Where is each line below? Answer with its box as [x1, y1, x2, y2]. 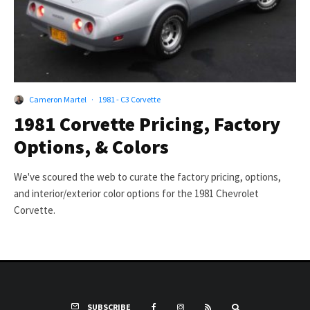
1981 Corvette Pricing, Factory [14, 111, 280, 137]
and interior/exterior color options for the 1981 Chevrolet [14, 187, 259, 201]
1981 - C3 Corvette [98, 94, 161, 105]
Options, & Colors [14, 134, 169, 160]
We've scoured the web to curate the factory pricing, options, [14, 170, 281, 184]
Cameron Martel [29, 94, 86, 105]
